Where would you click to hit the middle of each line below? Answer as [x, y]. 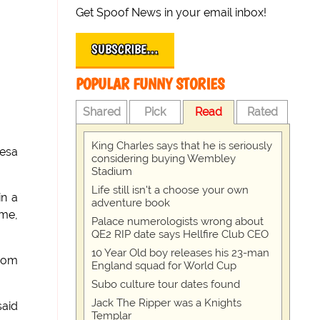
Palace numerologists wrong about [178, 221]
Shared [101, 112]
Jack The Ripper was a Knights [167, 303]
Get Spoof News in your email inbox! [171, 12]
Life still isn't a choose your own [170, 190]
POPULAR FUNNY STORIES [150, 84]
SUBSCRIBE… [125, 49]
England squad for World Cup [164, 266]
